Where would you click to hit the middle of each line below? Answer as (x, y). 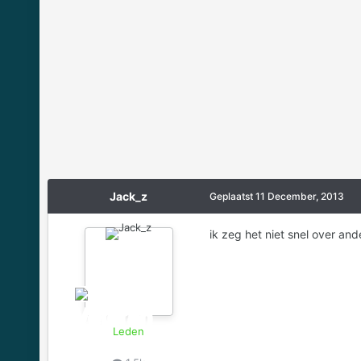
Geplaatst (232, 196)
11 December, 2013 (299, 196)
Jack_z (129, 196)
